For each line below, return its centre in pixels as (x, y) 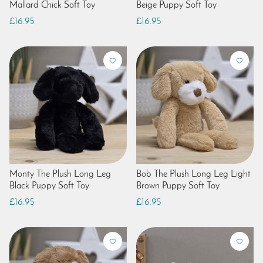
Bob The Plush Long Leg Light (193, 174)
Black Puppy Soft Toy (49, 186)
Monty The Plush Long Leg (60, 174)
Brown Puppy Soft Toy (178, 186)
